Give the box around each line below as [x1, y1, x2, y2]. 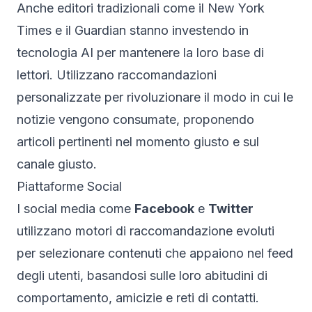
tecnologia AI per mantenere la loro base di [17, 45, 264, 60]
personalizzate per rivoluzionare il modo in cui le [17, 89, 293, 104]
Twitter [208, 201, 253, 216]
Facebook [134, 201, 194, 216]
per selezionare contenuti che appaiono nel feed [17, 245, 293, 260]
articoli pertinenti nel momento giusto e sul [17, 134, 259, 149]
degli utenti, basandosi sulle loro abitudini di [17, 267, 267, 283]
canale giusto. [17, 156, 97, 171]
